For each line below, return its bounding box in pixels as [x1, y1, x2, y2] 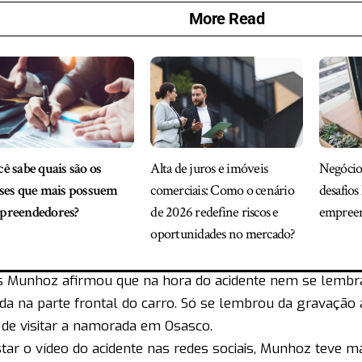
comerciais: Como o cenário [150, 180, 294, 200]
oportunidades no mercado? [150, 224, 295, 243]
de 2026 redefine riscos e [150, 202, 279, 221]
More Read [188, 8, 265, 28]
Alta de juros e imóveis [150, 158, 268, 178]
